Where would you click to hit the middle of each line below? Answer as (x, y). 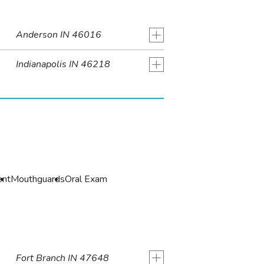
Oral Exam (86, 179)
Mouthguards (38, 179)
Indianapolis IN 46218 (63, 65)
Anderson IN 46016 (58, 35)
